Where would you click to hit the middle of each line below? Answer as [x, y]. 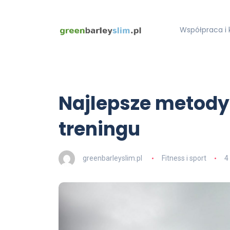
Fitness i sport [184, 158]
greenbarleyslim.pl [112, 158]
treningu [99, 129]
